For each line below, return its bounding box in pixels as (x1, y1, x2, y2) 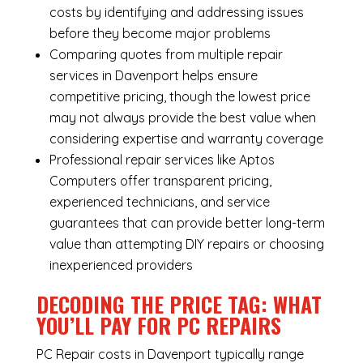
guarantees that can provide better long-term (49, 215, 325, 232)
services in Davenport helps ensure (49, 67, 258, 84)
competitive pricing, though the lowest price (49, 88, 310, 105)
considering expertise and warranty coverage (49, 130, 323, 147)
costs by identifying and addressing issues (49, 4, 304, 21)
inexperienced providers (49, 257, 193, 274)
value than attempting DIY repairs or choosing (49, 236, 324, 253)
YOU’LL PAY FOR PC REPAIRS (36, 310, 281, 342)
